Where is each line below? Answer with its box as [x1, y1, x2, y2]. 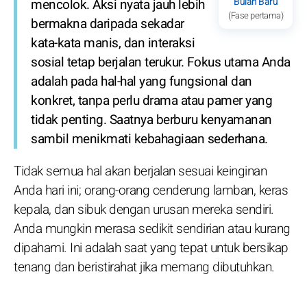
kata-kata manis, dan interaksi [31, 33, 195, 53]
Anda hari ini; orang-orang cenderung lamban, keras [14, 180, 288, 200]
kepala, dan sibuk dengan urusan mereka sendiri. [14, 199, 274, 219]
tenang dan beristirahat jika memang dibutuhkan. [14, 257, 275, 277]
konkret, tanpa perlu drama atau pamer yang [31, 90, 272, 110]
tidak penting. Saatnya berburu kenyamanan [31, 110, 272, 130]
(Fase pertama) [228, 8, 283, 22]
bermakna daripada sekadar [31, 14, 184, 34]
